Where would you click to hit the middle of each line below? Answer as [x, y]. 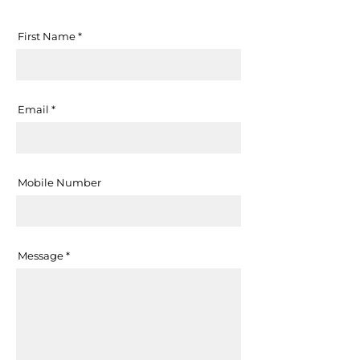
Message [41, 255]
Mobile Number [59, 182]
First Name [47, 36]
